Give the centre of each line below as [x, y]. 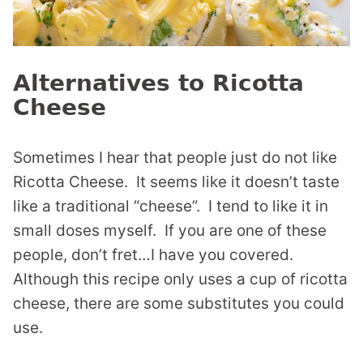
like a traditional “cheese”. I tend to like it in [171, 207]
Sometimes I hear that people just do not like [175, 158]
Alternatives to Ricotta [158, 83]
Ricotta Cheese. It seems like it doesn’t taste [176, 182]
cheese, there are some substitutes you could [179, 304]
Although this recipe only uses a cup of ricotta [180, 280]
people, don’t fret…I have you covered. [155, 255]
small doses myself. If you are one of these [170, 231]
